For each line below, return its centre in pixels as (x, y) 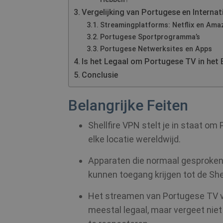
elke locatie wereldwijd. (134, 139)
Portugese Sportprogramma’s (150, 37)
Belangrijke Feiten (128, 105)
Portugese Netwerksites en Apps (156, 49)
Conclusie (100, 75)
